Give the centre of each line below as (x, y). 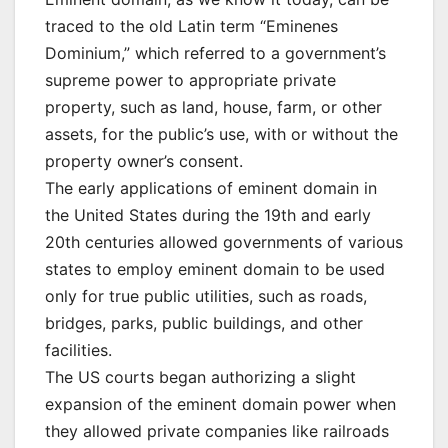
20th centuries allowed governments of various (224, 242)
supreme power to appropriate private (190, 80)
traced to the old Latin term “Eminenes (191, 26)
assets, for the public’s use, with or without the (221, 134)
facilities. (78, 350)
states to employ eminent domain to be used (215, 269)
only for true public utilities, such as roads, (206, 296)
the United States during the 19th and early (208, 215)
